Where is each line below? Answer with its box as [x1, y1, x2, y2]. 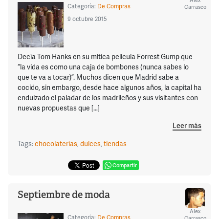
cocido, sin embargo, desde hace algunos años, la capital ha [18, 83, 201, 92]
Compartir [112, 161, 137, 169]
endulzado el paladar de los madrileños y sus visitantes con [18, 93, 198, 103]
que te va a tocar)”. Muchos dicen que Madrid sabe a [18, 72, 179, 82]
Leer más [173, 120, 201, 130]
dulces [80, 138, 101, 148]
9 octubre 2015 [67, 14, 107, 23]
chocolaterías [35, 138, 77, 148]
